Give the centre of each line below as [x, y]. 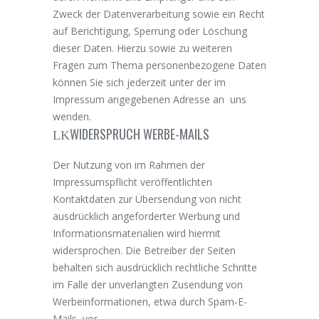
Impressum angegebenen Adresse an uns [150, 99]
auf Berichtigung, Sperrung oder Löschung [150, 31]
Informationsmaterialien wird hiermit [137, 233]
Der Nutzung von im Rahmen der [129, 164]
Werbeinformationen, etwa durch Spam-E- [150, 301]
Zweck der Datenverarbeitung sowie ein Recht [159, 14]
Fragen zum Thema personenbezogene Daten [159, 65]
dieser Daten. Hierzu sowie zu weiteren [142, 48]
